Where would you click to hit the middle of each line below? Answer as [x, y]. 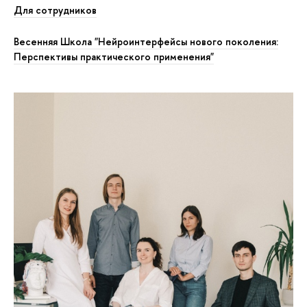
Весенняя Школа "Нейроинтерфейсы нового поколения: [146, 41]
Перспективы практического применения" [114, 57]
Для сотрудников [55, 10]
